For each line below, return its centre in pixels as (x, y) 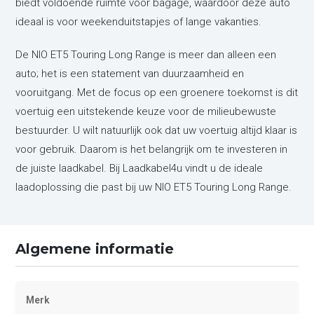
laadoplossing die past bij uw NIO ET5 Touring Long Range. (154, 187)
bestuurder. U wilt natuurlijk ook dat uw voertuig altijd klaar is (157, 130)
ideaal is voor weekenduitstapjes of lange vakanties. (139, 21)
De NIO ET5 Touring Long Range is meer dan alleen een (146, 54)
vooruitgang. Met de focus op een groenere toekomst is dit (157, 92)
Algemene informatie (95, 248)
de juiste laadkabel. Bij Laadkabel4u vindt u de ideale (139, 168)
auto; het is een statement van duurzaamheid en (130, 73)
